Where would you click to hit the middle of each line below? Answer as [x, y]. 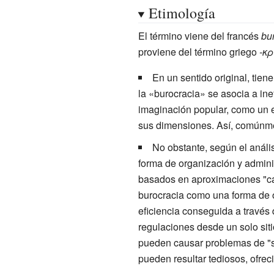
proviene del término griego [198, 51]
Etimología [182, 13]
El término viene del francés [199, 35]
